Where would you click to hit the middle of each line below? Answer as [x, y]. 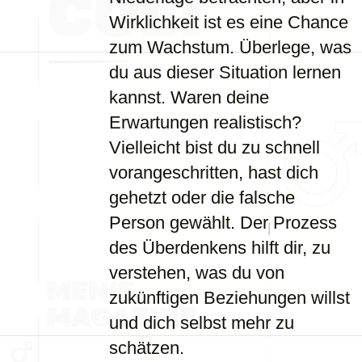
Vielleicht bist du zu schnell [215, 147]
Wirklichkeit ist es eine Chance [229, 22]
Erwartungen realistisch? [205, 122]
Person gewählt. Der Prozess [223, 223]
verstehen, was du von [197, 273]
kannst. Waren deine [189, 97]
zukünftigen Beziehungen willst [229, 298]
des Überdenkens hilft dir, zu [220, 248]
